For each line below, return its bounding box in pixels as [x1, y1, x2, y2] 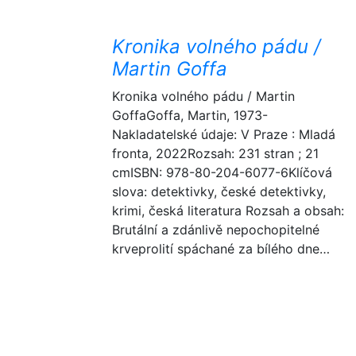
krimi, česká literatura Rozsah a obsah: [112, 203, 344, 219]
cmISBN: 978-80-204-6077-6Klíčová [112, 164, 332, 180]
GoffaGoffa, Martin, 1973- [112, 107, 268, 123]
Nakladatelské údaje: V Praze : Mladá [112, 126, 335, 142]
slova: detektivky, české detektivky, [112, 184, 326, 199]
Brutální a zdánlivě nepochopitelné [112, 222, 319, 238]
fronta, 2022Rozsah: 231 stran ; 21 [112, 145, 319, 161]
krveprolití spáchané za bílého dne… [112, 241, 330, 257]
